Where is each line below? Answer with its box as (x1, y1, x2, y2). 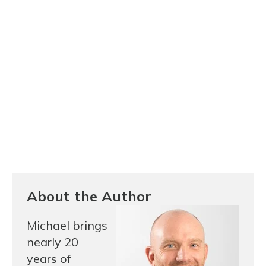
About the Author (27, 187, 151, 205)
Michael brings (27, 218, 107, 233)
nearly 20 (27, 235, 78, 250)
